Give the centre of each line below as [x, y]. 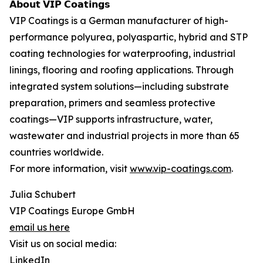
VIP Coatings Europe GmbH [72, 211]
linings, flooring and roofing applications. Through [122, 70]
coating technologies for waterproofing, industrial [122, 54]
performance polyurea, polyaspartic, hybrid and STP [129, 37]
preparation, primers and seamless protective [112, 103]
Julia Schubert [43, 195]
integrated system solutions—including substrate [119, 87]
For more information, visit [70, 169]
